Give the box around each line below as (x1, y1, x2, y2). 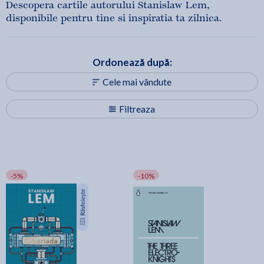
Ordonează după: (92, 56, 172, 68)
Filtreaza (119, 103, 155, 114)
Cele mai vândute (103, 76, 171, 87)
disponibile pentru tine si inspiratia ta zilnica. (6, 12, 222, 24)
